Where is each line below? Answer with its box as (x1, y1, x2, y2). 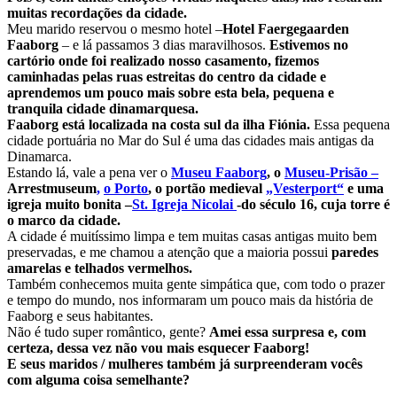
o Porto (104, 180, 148, 196)
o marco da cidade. (7, 212, 121, 228)
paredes (331, 244, 378, 260)
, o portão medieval (148, 180, 266, 196)
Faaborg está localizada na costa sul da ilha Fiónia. (7, 116, 310, 132)
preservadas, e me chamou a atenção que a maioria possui (7, 244, 331, 260)
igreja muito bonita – (7, 196, 132, 212)
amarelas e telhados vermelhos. (7, 260, 192, 276)
